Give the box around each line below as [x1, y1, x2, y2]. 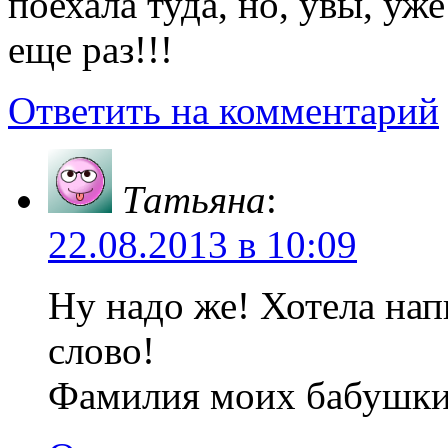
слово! [48, 329, 155, 373]
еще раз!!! [8, 28, 173, 72]
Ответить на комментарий [8, 89, 439, 133]
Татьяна [122, 178, 266, 222]
